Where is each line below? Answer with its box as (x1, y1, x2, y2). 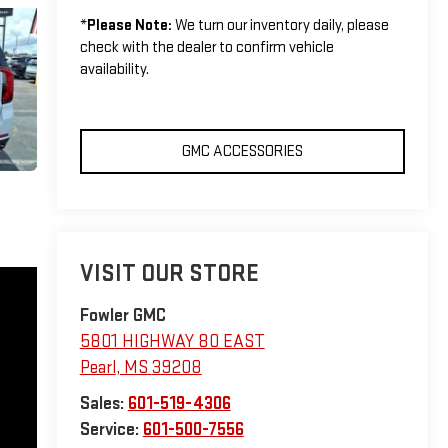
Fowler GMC (79, 305, 166, 327)
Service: (79, 419, 143, 441)
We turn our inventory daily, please (171, 15, 389, 35)
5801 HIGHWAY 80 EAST (79, 331, 265, 353)
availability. (79, 59, 149, 79)
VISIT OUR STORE (79, 259, 259, 289)
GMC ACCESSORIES (181, 141, 303, 161)
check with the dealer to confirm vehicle (79, 37, 334, 57)
